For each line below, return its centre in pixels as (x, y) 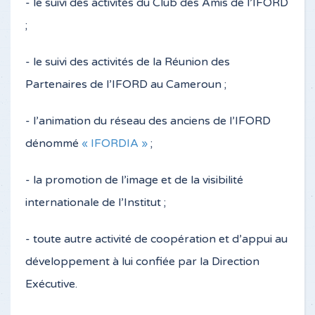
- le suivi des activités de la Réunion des (128, 62)
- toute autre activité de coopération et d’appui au (156, 239)
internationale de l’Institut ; (96, 202)
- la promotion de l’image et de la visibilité (134, 180)
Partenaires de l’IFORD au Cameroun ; (126, 84)
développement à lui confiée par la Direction (142, 262)
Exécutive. (51, 284)
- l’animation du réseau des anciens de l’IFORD (148, 121)
